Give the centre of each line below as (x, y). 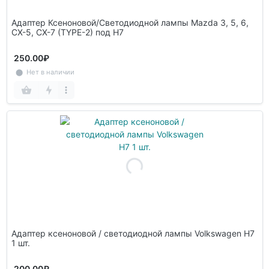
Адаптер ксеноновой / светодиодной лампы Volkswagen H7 (133, 233)
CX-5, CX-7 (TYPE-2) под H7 (67, 32)
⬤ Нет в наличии (44, 72)
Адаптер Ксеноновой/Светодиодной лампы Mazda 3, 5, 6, (130, 22)
